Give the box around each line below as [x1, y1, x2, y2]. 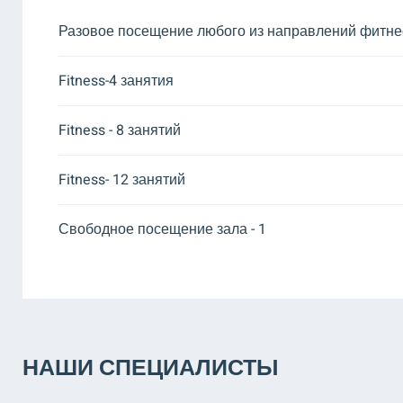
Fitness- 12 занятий [58, 169, 185, 191]
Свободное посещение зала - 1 [58, 219, 266, 240]
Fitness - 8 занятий [58, 120, 181, 141]
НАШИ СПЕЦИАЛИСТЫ [22, 352, 278, 385]
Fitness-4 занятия [58, 70, 174, 92]
